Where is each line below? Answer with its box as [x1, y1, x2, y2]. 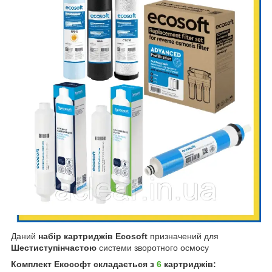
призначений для [148, 231, 219, 241]
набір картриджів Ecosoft [38, 231, 148, 241]
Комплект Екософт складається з [11, 259, 157, 269]
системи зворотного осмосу [97, 242, 209, 253]
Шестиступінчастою [11, 242, 97, 253]
